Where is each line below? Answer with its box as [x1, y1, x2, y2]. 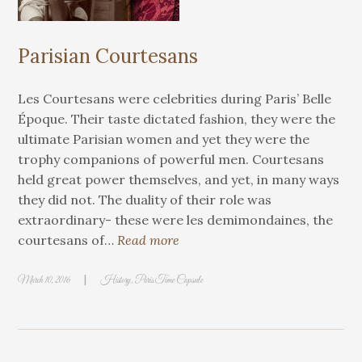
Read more [117, 232, 180, 248]
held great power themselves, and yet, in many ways [18, 171, 340, 187]
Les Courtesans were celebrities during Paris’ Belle [18, 90, 332, 107]
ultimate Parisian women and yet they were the [18, 131, 310, 147]
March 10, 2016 [18, 274, 71, 287]
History [100, 274, 132, 287]
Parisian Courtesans [18, 44, 199, 69]
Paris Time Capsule [135, 274, 204, 287]
